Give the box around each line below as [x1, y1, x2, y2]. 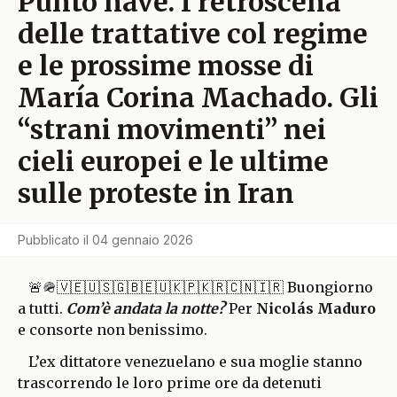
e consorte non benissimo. [18, 320, 211, 339]
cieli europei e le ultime [18, 144, 329, 178]
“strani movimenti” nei [18, 112, 326, 146]
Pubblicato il [18, 231, 89, 247]
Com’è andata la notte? [66, 299, 225, 317]
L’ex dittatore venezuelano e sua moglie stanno [28, 352, 362, 370]
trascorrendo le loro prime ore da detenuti [18, 373, 322, 392]
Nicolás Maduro [256, 299, 376, 317]
